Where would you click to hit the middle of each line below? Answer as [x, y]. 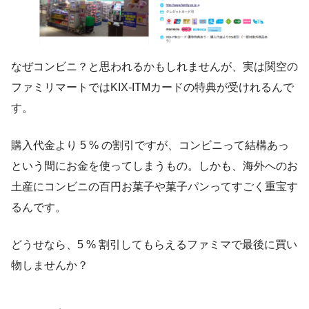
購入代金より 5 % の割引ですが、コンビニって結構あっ [150, 145]
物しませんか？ [50, 265]
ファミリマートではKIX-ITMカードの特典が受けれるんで [152, 87]
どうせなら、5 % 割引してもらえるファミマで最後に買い [154, 244]
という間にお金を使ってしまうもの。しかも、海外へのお [154, 166]
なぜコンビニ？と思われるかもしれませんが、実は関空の [154, 66]
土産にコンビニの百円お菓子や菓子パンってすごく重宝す [154, 186]
